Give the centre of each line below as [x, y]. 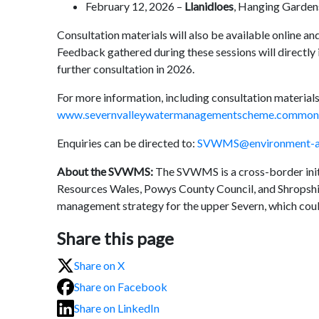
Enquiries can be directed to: [127, 142]
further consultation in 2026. [126, 68]
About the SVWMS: [105, 171]
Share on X [99, 266]
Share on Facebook [121, 287]
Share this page [115, 238]
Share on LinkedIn [117, 308]
